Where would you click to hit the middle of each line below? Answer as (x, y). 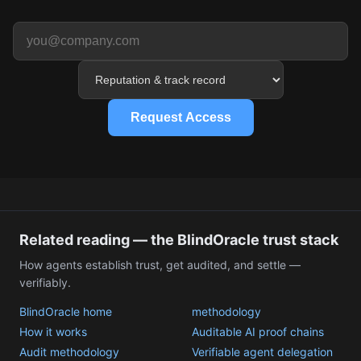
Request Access (180, 118)
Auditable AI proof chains (258, 332)
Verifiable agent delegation (262, 352)
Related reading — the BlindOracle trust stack (179, 240)
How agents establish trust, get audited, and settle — (160, 265)
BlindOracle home (66, 312)
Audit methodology (69, 352)
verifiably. (45, 283)
